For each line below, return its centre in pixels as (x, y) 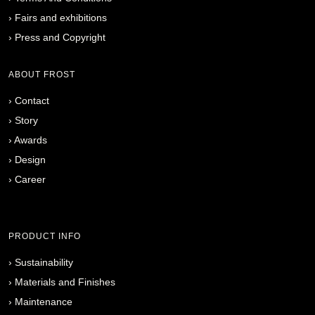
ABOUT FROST (42, 74)
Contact (32, 100)
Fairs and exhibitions (61, 17)
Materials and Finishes (65, 282)
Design (30, 159)
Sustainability (44, 262)
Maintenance (44, 301)
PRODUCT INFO (45, 236)
